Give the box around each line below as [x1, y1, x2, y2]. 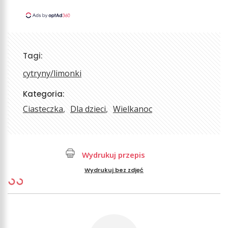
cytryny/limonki [23, 68, 81, 79]
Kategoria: [23, 89, 65, 100]
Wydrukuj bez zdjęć [84, 166, 144, 175]
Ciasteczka [23, 103, 63, 115]
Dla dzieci [70, 103, 106, 115]
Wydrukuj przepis [79, 150, 145, 160]
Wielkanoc [113, 103, 152, 115]
